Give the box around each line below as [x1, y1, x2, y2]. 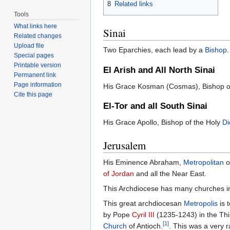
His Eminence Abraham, [103, 158, 183, 167]
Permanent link [14, 71, 56, 79]
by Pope [103, 210, 132, 219]
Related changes [14, 32, 62, 40]
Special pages [14, 52, 54, 60]
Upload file [14, 42, 45, 50]
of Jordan [103, 169, 134, 178]
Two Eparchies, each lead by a [103, 46, 205, 54]
